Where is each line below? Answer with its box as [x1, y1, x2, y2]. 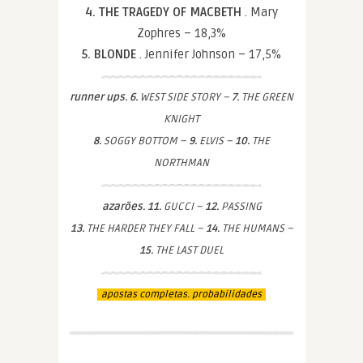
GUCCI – [160, 199, 205, 213]
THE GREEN [239, 90, 293, 104]
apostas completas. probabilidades [101, 288, 262, 301]
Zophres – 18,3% [137, 25, 226, 41]
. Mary [245, 4, 278, 19]
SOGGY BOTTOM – [101, 134, 189, 147]
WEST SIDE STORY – [138, 90, 232, 104]
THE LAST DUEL [153, 243, 224, 257]
